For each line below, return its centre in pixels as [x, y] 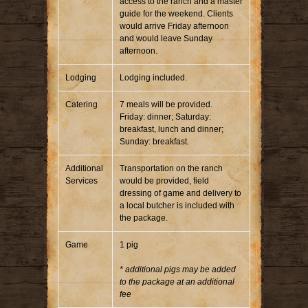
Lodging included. [153, 77]
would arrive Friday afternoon [174, 26]
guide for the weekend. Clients [176, 13]
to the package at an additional [177, 282]
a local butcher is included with [177, 205]
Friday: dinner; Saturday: [165, 117]
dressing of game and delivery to [180, 193]
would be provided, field [164, 180]
